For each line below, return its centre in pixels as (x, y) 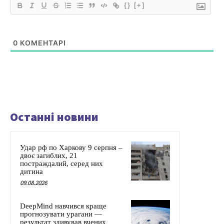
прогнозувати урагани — (61, 214)
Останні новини (54, 117)
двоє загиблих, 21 (49, 156)
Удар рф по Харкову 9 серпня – (71, 148)
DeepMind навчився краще (63, 206)
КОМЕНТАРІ (42, 43)
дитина (31, 172)
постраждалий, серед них (61, 164)
